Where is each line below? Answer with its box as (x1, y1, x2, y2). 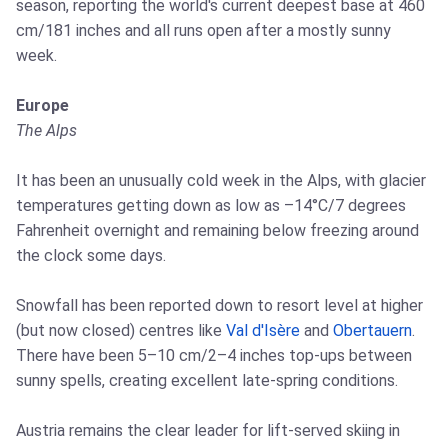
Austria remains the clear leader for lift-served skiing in (16, 421, 400, 441)
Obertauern (333, 321, 412, 341)
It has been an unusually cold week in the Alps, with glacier (16, 171, 426, 191)
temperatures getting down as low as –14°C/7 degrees (16, 196, 406, 216)
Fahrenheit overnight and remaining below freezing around (16, 221, 419, 241)
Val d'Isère (226, 321, 300, 341)
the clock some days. (16, 246, 166, 266)
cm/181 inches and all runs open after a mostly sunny (16, 21, 391, 41)
